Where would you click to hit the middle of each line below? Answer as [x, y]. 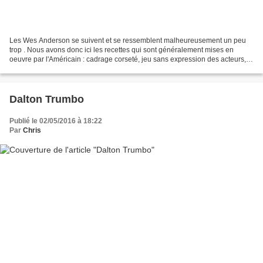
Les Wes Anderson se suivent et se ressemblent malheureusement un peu [128, 40]
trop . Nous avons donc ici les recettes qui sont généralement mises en [122, 50]
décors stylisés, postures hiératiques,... [71, 68]
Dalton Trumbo [47, 99]
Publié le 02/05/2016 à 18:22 [56, 121]
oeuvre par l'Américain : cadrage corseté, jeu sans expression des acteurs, [128, 59]
